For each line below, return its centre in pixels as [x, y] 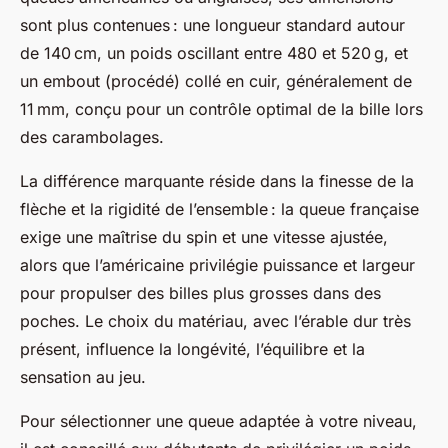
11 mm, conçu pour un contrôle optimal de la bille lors [221, 109]
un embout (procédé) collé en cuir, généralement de [216, 81]
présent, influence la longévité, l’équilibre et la [192, 349]
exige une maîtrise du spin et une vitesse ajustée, [204, 237]
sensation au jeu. [83, 377]
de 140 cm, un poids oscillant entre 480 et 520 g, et [214, 53]
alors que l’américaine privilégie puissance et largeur [217, 265]
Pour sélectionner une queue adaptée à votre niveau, [218, 421]
